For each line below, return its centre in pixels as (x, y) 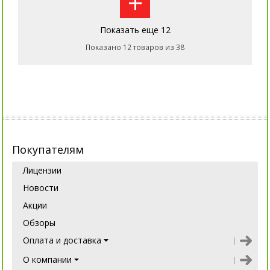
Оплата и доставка (62, 240)
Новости (41, 188)
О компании (47, 260)
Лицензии (42, 171)
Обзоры (39, 223)
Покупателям (48, 150)
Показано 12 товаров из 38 (135, 48)
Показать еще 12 (135, 30)
